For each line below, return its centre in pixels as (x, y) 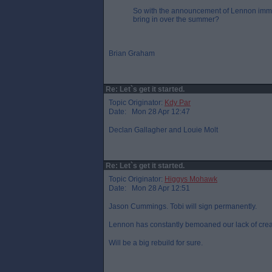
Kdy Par (178, 103)
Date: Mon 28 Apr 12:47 (149, 112)
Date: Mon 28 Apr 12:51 (149, 188)
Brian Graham (132, 53)
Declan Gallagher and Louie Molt (163, 130)
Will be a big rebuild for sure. (156, 243)
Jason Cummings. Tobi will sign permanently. (183, 206)
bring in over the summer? (176, 19)
